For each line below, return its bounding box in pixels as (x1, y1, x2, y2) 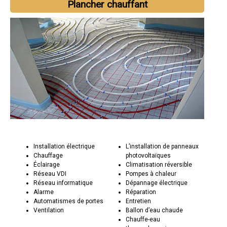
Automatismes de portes (33, 197, 104, 205)
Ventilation (33, 206, 64, 214)
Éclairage (33, 161, 60, 168)
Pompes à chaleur (125, 170, 176, 177)
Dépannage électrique (125, 179, 187, 186)
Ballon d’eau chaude (125, 206, 183, 214)
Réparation (125, 188, 156, 196)
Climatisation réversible (125, 161, 192, 168)
